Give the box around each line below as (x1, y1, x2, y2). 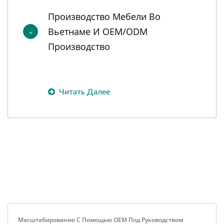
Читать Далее (59, 88, 110, 96)
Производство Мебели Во (48, 10, 160, 23)
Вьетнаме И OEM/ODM (48, 25, 147, 38)
